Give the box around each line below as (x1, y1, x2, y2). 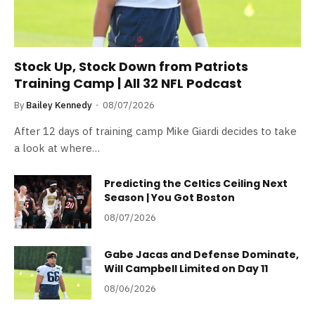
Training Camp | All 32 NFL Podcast (14, 74, 242, 92)
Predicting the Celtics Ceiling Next (104, 176, 288, 191)
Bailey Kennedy (26, 98, 92, 111)
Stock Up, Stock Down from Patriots (14, 57, 248, 75)
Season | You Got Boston (104, 190, 235, 205)
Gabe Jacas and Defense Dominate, (104, 247, 299, 262)
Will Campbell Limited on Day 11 (104, 261, 268, 276)
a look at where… (14, 141, 100, 155)
